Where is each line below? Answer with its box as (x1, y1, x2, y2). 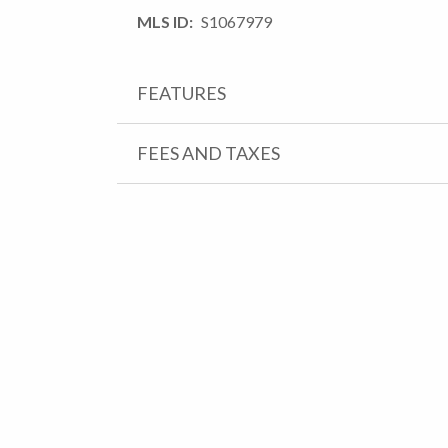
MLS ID (137, 11, 189, 31)
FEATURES (137, 81, 226, 104)
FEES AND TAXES (137, 141, 280, 164)
